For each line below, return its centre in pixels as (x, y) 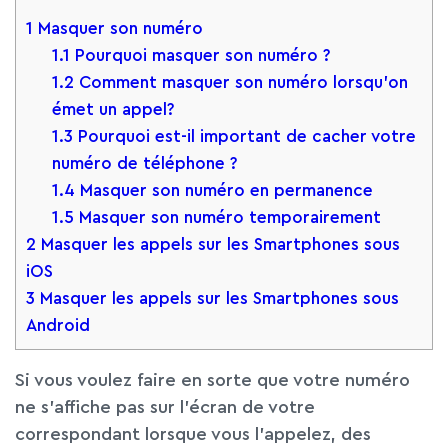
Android (58, 325)
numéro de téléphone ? (144, 163)
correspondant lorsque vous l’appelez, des (193, 433)
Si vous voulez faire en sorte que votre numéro (212, 379)
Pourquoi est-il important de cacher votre (244, 136)
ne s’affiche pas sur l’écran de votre (165, 406)
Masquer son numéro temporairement (227, 217)
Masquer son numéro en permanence (223, 190)
